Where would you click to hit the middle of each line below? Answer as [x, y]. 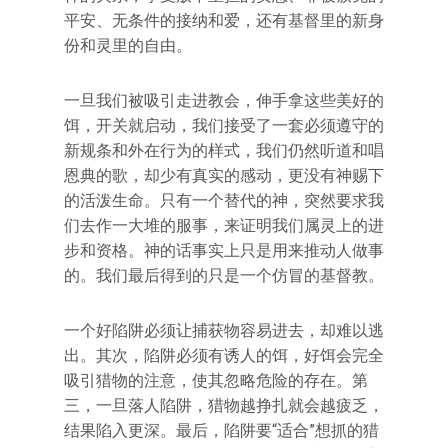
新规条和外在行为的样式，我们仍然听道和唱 [224, 150]
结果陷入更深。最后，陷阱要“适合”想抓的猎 [221, 430]
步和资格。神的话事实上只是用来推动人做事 [224, 250]
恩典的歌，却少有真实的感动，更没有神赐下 [224, 175]
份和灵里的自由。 [128, 45]
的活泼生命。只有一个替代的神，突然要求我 [224, 200]
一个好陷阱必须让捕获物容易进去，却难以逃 [224, 330]
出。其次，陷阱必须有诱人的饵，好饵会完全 [224, 355]
